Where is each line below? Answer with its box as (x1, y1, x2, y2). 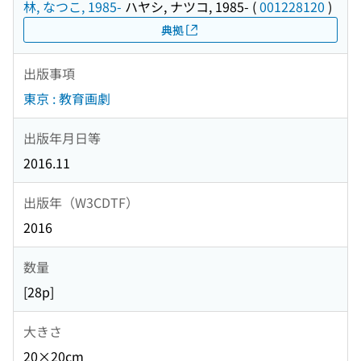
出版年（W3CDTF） (23, 192, 139, 212)
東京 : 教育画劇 (23, 89, 110, 109)
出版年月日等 (23, 127, 101, 147)
